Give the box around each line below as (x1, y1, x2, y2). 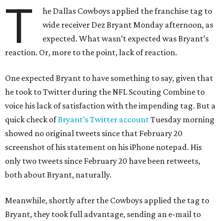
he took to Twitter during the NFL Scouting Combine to (5, 87, 205, 97)
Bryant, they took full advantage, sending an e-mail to (5, 209, 201, 219)
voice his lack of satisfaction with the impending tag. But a (5, 101, 216, 110)
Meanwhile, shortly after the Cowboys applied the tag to (5, 195, 209, 205)
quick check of (5, 114, 58, 124)
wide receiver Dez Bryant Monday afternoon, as (42, 20, 214, 30)
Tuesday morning (149, 114, 215, 124)
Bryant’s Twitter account (58, 114, 149, 124)
